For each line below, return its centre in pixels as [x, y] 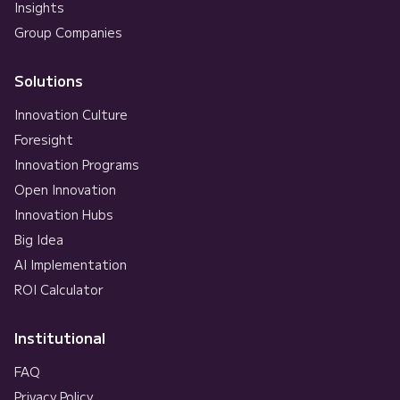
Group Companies [68, 32]
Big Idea [39, 239]
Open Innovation [65, 189]
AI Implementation [71, 264]
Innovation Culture [71, 114]
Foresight [44, 139]
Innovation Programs [77, 164]
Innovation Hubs [64, 214]
